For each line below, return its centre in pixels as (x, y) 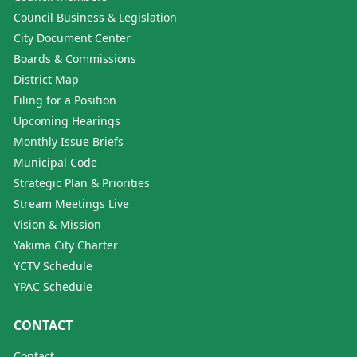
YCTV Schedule (53, 265)
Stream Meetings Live (71, 203)
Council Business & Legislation (95, 17)
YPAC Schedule (53, 286)
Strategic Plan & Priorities (82, 182)
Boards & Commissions (75, 58)
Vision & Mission (57, 224)
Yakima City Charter (66, 245)
